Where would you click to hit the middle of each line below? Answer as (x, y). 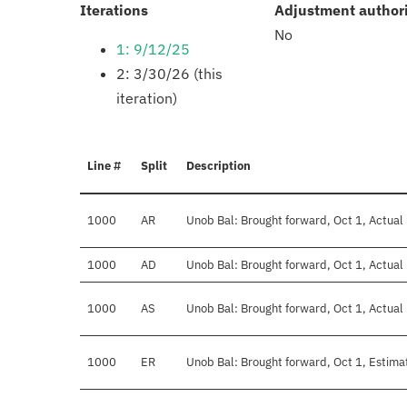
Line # (104, 166)
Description (218, 166)
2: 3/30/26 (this (169, 74)
